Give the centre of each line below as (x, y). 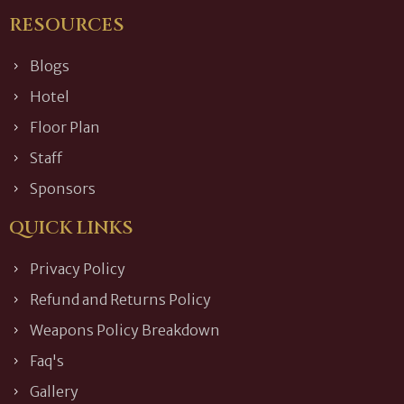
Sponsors (62, 188)
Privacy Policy (77, 268)
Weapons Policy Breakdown (124, 330)
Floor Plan (64, 127)
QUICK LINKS (71, 227)
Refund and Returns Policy (120, 299)
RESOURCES (67, 24)
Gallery (54, 391)
